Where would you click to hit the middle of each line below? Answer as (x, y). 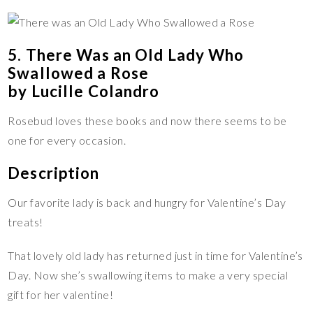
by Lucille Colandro (84, 92)
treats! (26, 222)
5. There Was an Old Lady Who (126, 55)
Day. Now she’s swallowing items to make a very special (148, 275)
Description (54, 173)
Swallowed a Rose (79, 73)
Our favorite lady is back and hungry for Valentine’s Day (147, 203)
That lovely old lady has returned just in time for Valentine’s (155, 256)
